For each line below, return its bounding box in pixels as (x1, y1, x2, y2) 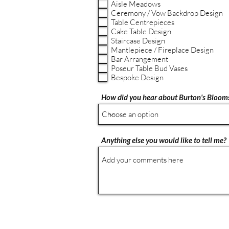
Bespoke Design (111, 72, 164, 82)
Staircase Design (111, 35, 165, 45)
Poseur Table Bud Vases (111, 63, 188, 73)
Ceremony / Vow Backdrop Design (111, 8, 223, 18)
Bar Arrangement (111, 54, 168, 64)
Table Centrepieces (111, 17, 174, 27)
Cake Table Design (111, 26, 171, 36)
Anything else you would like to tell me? (101, 135, 226, 145)
